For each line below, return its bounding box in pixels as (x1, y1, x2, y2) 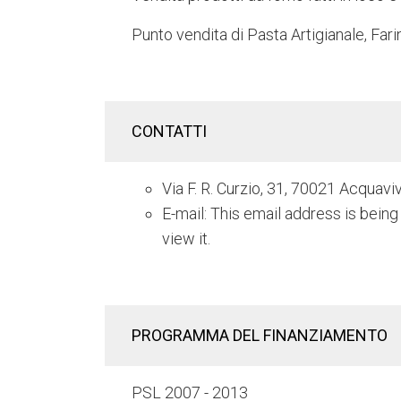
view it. (162, 229, 210, 249)
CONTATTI (132, 122, 210, 141)
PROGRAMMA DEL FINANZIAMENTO (132, 326, 388, 346)
